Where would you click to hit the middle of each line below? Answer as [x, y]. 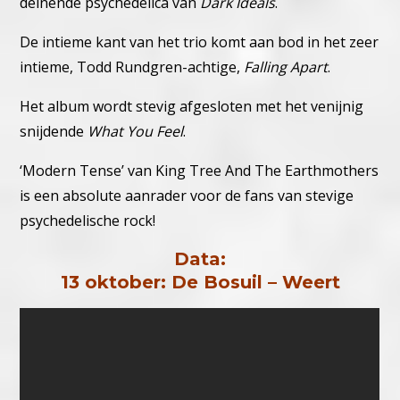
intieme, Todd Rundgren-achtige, [132, 67]
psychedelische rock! [88, 221]
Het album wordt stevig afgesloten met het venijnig [192, 107]
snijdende [54, 132]
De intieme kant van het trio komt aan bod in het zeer [200, 42]
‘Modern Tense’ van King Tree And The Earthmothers [200, 171]
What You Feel [136, 132]
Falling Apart [286, 67]
